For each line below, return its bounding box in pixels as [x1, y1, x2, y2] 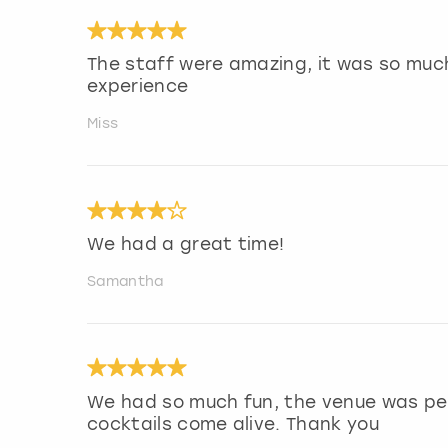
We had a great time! [87, 234, 285, 255]
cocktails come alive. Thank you [87, 413, 379, 434]
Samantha [87, 273, 164, 291]
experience [87, 76, 189, 97]
